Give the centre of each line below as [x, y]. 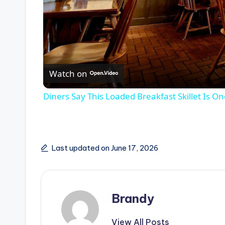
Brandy [133, 199]
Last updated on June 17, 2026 [105, 148]
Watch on [69, 73]
